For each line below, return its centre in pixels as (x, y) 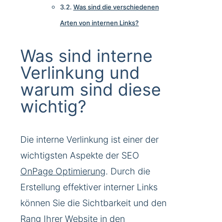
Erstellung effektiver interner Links (89, 187)
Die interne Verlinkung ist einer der (89, 140)
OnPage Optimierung (63, 171)
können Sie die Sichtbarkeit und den (93, 203)
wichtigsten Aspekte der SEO (80, 156)
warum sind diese (91, 90)
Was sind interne (86, 56)
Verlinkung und (80, 73)
